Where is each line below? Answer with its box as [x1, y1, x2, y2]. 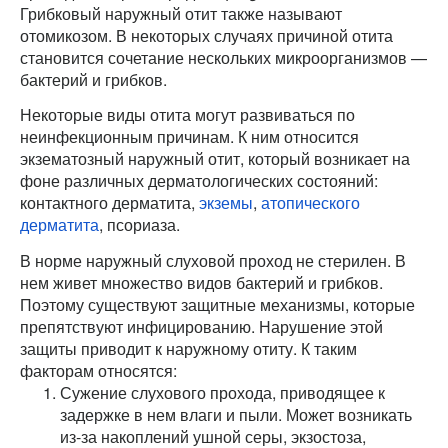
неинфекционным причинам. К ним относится [20, 125, 359, 149]
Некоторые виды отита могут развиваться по [20, 103, 355, 127]
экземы [199, 191, 253, 215]
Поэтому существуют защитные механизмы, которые [20, 292, 415, 316]
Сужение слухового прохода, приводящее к [60, 380, 385, 404]
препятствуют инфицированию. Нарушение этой [20, 314, 383, 338]
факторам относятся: [20, 358, 177, 382]
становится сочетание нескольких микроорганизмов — [20, 45, 427, 69]
